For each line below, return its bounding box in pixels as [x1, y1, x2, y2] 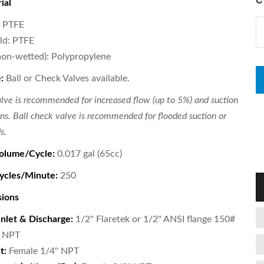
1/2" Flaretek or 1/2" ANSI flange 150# [72, 214, 235, 224]
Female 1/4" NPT [6, 246, 79, 256]
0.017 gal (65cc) [54, 149, 122, 159]
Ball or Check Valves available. [3, 74, 130, 83]
